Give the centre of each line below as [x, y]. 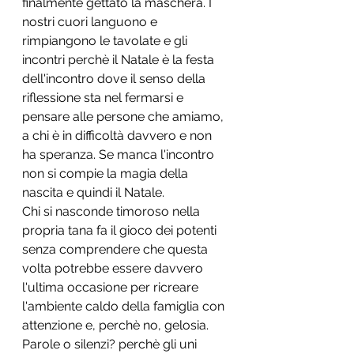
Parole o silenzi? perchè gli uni [111, 344]
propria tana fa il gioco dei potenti [121, 230]
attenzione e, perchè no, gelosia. [117, 325]
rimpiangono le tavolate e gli [106, 41]
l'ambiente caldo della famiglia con [125, 306]
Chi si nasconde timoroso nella [113, 211]
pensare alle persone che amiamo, [124, 117]
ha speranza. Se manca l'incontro [120, 154]
